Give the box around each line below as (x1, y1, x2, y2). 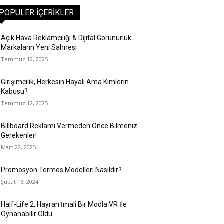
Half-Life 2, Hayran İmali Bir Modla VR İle (1, 200, 127, 208)
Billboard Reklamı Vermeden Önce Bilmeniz (1, 122, 137, 130)
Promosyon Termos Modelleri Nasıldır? (1, 166, 122, 174)
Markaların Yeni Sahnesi (1, 43, 77, 51)
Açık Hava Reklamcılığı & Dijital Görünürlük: (1, 34, 133, 42)
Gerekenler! (1, 131, 37, 139)
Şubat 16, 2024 (1, 178, 38, 185)
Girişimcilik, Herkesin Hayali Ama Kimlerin (1, 78, 129, 86)
